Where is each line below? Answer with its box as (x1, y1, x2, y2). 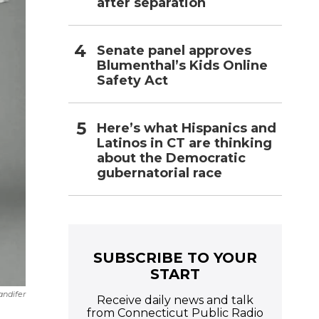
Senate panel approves (97, 42, 251, 58)
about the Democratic (97, 150, 246, 166)
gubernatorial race (97, 164, 222, 181)
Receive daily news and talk (97, 293, 253, 307)
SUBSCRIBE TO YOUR (93, 249, 257, 266)
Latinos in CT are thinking (97, 135, 272, 151)
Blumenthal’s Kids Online (97, 57, 268, 73)
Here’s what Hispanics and (97, 120, 276, 136)
